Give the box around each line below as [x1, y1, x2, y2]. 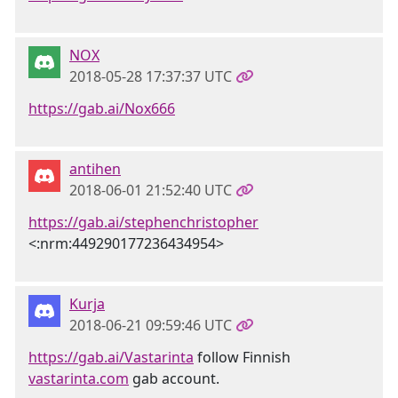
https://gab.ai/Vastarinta [28, 347, 194, 367]
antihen [69, 159, 121, 179]
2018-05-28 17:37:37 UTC [69, 67, 232, 86]
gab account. [129, 369, 219, 388]
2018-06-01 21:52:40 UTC [69, 180, 232, 200]
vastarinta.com [28, 369, 129, 388]
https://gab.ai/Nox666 [28, 99, 175, 118]
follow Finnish [194, 347, 291, 367]
